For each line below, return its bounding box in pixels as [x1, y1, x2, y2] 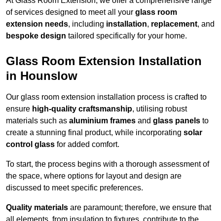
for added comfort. [55, 140, 119, 149]
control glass [6, 140, 55, 149]
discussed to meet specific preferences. [6, 184, 143, 192]
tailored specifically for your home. [66, 32, 187, 40]
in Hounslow [6, 69, 77, 83]
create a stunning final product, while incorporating [6, 128, 184, 137]
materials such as [6, 116, 69, 125]
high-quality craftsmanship [32, 105, 132, 113]
